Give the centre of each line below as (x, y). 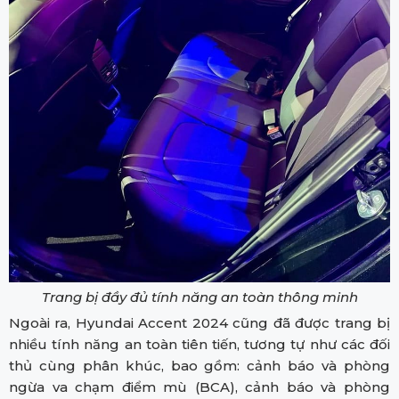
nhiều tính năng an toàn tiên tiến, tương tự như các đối (199, 344)
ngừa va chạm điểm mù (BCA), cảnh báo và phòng (199, 387)
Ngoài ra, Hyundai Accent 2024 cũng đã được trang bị (199, 322)
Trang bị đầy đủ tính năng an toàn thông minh (199, 297)
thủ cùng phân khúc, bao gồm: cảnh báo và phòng (199, 365)
